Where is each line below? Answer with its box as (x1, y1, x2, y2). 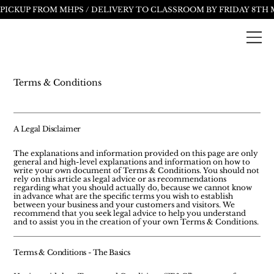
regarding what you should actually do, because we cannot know (13, 182, 253, 192)
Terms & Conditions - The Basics (13, 247, 131, 257)
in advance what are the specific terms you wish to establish (13, 191, 234, 201)
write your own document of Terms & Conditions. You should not (13, 165, 260, 175)
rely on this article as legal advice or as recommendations (13, 174, 227, 183)
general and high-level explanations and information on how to (13, 157, 251, 166)
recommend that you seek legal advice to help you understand (13, 208, 246, 218)
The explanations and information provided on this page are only (13, 148, 259, 158)
